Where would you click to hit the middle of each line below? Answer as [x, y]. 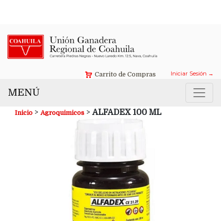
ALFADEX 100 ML [127, 113]
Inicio [24, 113]
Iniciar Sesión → [192, 74]
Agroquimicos [62, 113]
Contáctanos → [184, 10]
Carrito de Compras [125, 74]
